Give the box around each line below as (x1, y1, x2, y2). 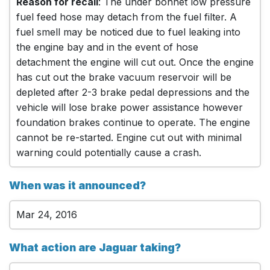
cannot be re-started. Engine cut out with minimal (16, 131, 242, 143)
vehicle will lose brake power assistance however (16, 101, 243, 113)
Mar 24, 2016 (16, 208, 77, 221)
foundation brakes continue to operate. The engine (16, 116, 250, 128)
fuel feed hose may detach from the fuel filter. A (16, 10, 237, 23)
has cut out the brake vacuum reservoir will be (16, 71, 231, 83)
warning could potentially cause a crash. (16, 146, 201, 159)
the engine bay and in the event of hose (16, 40, 198, 53)
